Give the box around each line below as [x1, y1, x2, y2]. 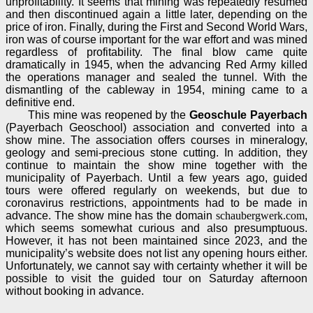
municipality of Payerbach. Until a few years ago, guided [6, 172, 307, 184]
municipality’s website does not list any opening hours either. [6, 247, 307, 260]
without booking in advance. [6, 285, 144, 298]
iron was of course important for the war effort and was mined [6, 34, 307, 46]
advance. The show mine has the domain [6, 210, 216, 222]
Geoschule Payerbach [189, 109, 308, 122]
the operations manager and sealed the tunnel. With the [6, 71, 307, 84]
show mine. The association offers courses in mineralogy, [6, 134, 307, 147]
